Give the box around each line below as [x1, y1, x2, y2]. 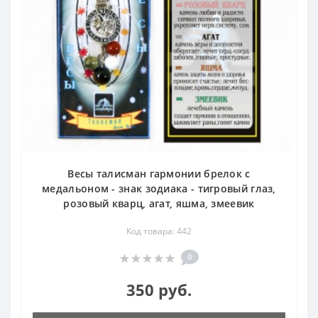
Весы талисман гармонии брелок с [67, 167, 251, 181]
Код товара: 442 [126, 225, 192, 238]
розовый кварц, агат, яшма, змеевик [63, 197, 255, 211]
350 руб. [126, 279, 192, 301]
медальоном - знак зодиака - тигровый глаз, [42, 182, 276, 196]
